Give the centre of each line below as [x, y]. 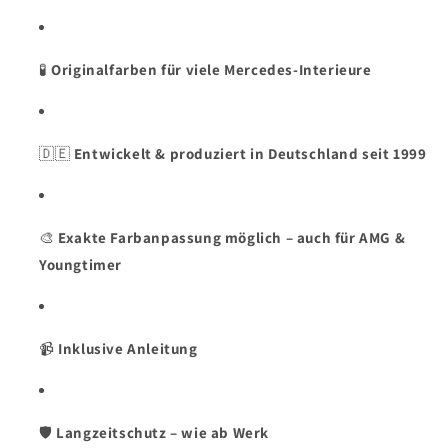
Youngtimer [80, 264]
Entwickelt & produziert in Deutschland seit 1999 [250, 153]
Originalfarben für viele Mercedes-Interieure [211, 69]
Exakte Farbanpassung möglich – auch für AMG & [232, 237]
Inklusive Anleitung [128, 348]
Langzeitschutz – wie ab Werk [163, 432]
